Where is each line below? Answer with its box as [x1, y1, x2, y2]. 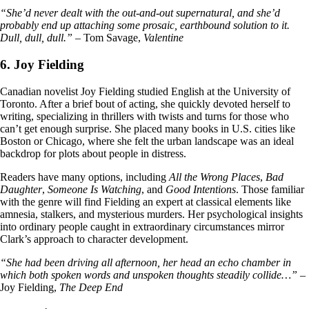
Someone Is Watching [48, 183, 141, 195]
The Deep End [59, 281, 123, 293]
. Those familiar [236, 183, 304, 195]
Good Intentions [166, 183, 236, 195]
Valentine [143, 32, 183, 44]
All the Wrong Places [169, 170, 260, 183]
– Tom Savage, [72, 32, 143, 44]
